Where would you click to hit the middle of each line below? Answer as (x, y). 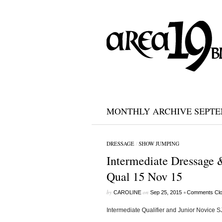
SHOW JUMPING (159, 143)
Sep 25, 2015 (166, 192)
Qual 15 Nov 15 (144, 176)
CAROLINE (127, 192)
